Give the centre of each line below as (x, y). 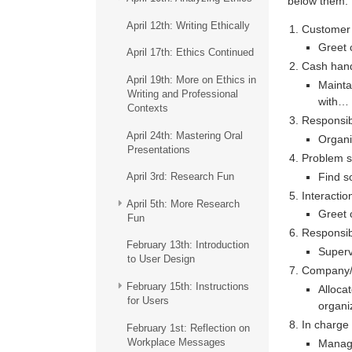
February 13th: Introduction (187, 245)
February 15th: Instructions (187, 286)
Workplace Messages (176, 342)
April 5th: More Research (183, 203)
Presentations (158, 149)
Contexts (147, 108)
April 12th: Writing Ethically (188, 25)
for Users (148, 300)
